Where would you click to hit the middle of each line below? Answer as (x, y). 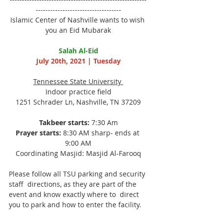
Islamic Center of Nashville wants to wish (78, 20)
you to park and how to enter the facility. (75, 205)
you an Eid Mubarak (78, 30)
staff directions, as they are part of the (74, 184)
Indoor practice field (78, 92)
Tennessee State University (78, 81)
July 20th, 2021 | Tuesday (78, 61)
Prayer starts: (38, 133)
